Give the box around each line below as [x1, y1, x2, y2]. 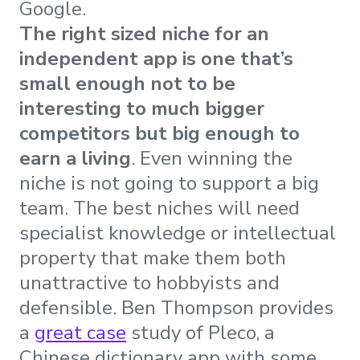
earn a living [19, 145, 131, 172]
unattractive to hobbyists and [19, 270, 280, 297]
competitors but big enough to [19, 121, 300, 147]
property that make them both [19, 245, 286, 272]
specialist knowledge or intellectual [19, 220, 336, 247]
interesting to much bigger [19, 96, 264, 122]
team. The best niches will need [19, 195, 300, 222]
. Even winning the [131, 145, 292, 172]
